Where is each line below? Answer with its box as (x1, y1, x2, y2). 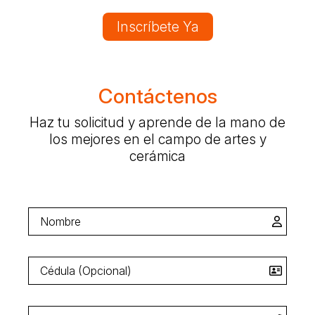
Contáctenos (98, 83, 217, 108)
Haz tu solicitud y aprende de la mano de (30, 114, 285, 131)
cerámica (129, 148, 186, 165)
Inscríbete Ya (116, 18, 199, 35)
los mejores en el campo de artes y (49, 131, 266, 148)
